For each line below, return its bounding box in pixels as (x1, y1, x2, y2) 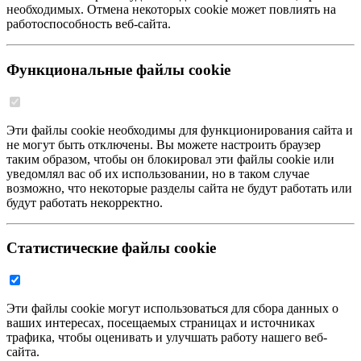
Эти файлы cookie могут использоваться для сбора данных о (6, 301, 338, 316)
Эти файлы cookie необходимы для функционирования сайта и (6, 122, 353, 137)
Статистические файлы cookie (6, 239, 216, 257)
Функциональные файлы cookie (6, 61, 230, 79)
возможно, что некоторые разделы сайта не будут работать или (6, 180, 352, 195)
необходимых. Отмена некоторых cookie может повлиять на (6, 2, 336, 17)
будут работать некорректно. (6, 195, 163, 210)
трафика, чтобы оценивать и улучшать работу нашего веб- (6, 330, 327, 345)
